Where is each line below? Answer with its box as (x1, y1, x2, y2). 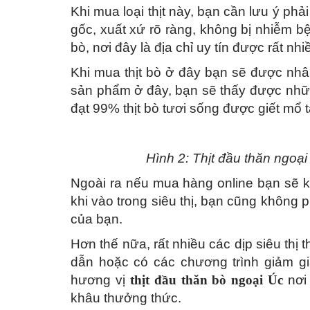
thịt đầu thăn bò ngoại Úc (129, 273, 289, 288)
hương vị (71, 273, 130, 288)
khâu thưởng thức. (71, 291, 181, 306)
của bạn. (71, 212, 122, 227)
